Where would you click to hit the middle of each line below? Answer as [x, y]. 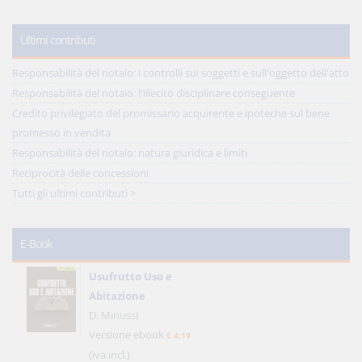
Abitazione [117, 296]
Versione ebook [128, 335]
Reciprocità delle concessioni [80, 173]
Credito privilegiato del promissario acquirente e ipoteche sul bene [171, 113]
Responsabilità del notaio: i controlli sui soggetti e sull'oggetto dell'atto [181, 73]
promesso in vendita [61, 133]
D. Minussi [114, 315]
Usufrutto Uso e [130, 276]
